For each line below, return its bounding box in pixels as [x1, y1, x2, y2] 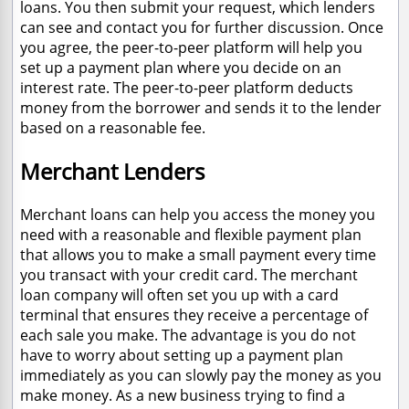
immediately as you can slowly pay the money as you [20, 365, 382, 386]
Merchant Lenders [20, 156, 204, 187]
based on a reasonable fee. [20, 118, 205, 139]
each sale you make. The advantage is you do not [20, 325, 356, 346]
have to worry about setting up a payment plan [20, 345, 343, 366]
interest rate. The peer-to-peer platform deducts [20, 78, 353, 99]
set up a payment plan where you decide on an [20, 58, 341, 79]
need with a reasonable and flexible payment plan [20, 225, 362, 246]
